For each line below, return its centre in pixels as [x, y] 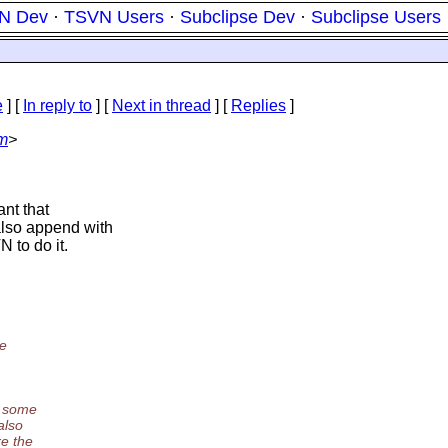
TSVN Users [114, 17]
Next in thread [161, 105]
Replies [258, 105]
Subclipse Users [376, 17]
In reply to [57, 105]
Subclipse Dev [237, 17]
